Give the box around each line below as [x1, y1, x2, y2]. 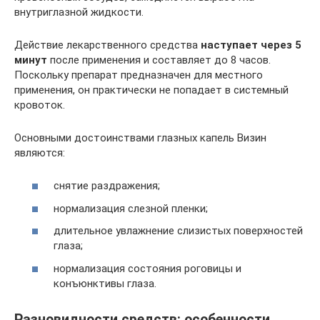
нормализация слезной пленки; [54, 201, 208, 215]
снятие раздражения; [54, 179, 160, 192]
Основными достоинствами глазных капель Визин [14, 131, 266, 144]
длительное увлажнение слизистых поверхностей [54, 224, 303, 237]
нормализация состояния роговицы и [54, 261, 241, 275]
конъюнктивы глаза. [54, 276, 156, 290]
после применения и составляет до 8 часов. [47, 53, 271, 66]
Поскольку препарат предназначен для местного [14, 68, 263, 81]
